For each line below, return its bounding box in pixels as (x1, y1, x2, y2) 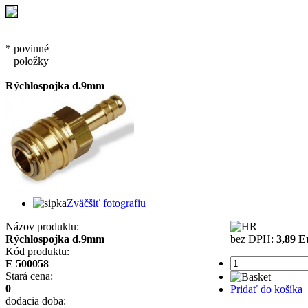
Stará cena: (5, 270, 53, 283)
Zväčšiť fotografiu (67, 197, 146, 210)
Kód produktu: (5, 245, 69, 258)
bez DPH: (230, 233, 276, 245)
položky (5, 55, 49, 67)
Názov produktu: (5, 221, 79, 233)
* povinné (5, 43, 49, 54)
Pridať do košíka (230, 283, 302, 296)
